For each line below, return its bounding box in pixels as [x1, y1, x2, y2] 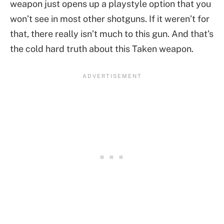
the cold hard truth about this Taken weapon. [10, 43, 193, 54]
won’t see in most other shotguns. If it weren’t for [10, 13, 209, 24]
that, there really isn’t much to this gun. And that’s [10, 28, 213, 39]
